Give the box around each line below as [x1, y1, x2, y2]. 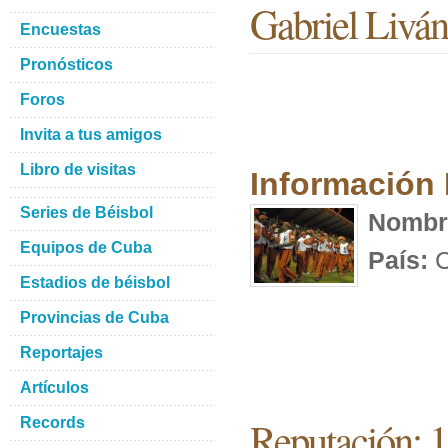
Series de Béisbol [20, 204, 153, 221]
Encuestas [20, 21, 101, 38]
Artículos [20, 379, 89, 396]
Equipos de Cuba [20, 239, 152, 256]
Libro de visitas [20, 161, 136, 178]
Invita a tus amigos [20, 126, 162, 143]
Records [20, 414, 85, 431]
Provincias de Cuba [20, 309, 169, 326]
